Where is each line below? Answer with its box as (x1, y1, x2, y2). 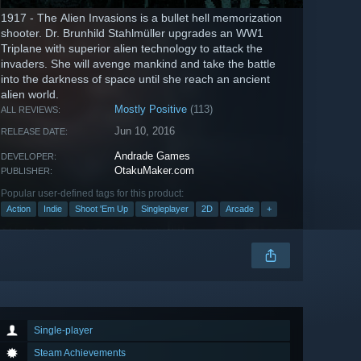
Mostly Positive (114, 103, 188, 116)
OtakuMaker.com (114, 164, 195, 177)
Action (6, 204, 31, 214)
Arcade (226, 204, 254, 214)
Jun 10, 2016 (114, 125, 176, 138)
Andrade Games (114, 150, 191, 163)
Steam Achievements (34, 347, 126, 359)
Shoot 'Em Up (75, 204, 128, 214)
